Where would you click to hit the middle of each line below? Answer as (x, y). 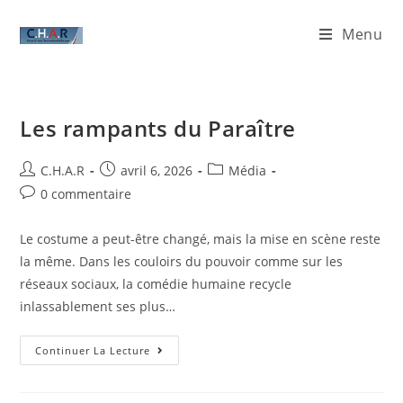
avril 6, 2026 (157, 170)
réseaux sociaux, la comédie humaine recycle (156, 284)
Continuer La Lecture (93, 350)
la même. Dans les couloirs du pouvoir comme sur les (182, 261)
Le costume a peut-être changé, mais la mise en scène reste (201, 239)
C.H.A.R (63, 170)
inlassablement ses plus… (98, 306)
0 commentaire (86, 194)
